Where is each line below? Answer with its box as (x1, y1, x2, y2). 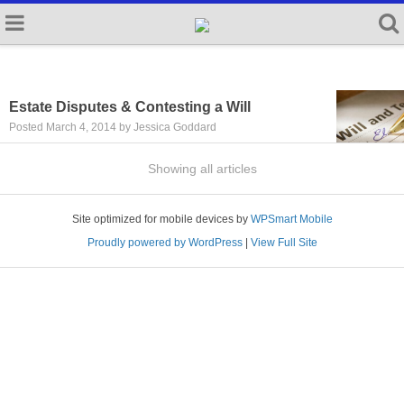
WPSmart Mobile (250, 213, 333, 225)
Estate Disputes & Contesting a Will (9, 99, 251, 115)
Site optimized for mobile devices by (71, 213, 251, 225)
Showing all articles (147, 161, 257, 176)
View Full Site (250, 236, 317, 249)
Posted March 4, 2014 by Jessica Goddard (9, 121, 216, 133)
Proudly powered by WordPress (87, 236, 243, 249)
